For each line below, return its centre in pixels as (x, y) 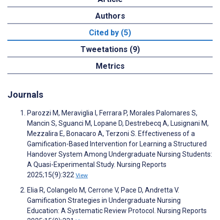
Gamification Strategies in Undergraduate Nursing (104, 200)
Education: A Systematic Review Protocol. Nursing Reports (117, 210)
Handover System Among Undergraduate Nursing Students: (120, 154)
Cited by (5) (110, 32)
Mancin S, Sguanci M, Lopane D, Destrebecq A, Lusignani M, (118, 123)
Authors (110, 16)
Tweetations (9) (110, 49)
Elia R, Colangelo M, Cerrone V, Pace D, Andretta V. (103, 190)
